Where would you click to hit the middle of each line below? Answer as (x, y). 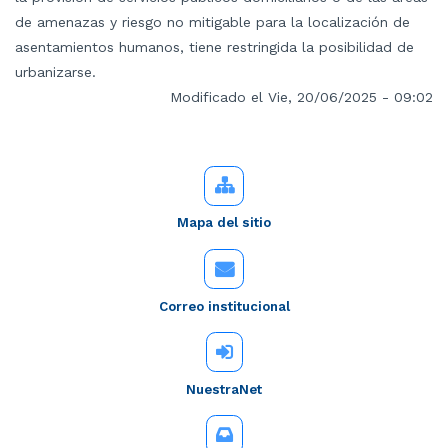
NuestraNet (224, 389)
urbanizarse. (55, 72)
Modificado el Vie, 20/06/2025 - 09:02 (301, 97)
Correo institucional (224, 306)
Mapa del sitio (224, 223)
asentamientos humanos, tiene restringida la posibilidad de (214, 47)
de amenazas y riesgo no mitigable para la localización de (212, 22)
